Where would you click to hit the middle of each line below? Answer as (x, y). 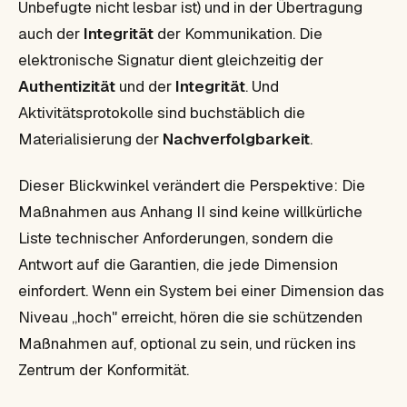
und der (145, 86)
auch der (51, 33)
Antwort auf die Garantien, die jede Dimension (178, 264)
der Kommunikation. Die (238, 33)
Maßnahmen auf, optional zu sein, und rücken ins (187, 343)
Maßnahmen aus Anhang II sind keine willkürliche (190, 211)
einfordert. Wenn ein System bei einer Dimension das (201, 290)
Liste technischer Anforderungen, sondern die (176, 238)
